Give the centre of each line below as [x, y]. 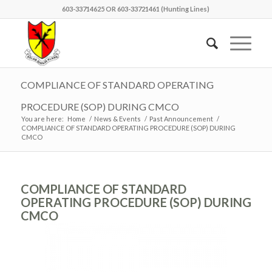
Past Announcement [181, 119]
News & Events [117, 119]
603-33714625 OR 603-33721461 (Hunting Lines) [136, 9]
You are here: [42, 119]
